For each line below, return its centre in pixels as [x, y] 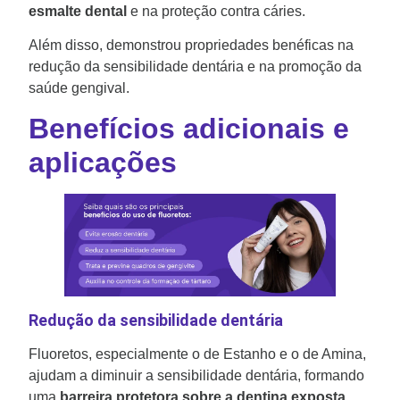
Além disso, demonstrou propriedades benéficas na [191, 46]
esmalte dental [78, 11]
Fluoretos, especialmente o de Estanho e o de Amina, [197, 354]
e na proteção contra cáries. [218, 11]
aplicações [103, 163]
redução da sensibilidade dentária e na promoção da [195, 67]
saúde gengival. [79, 88]
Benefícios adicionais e [189, 129]
